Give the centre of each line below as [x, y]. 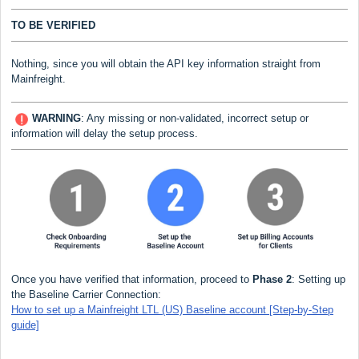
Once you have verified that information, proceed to [132, 279]
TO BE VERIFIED [53, 26]
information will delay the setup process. [105, 134]
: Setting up [319, 279]
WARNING [56, 119]
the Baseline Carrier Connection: [86, 294]
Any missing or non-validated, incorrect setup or [198, 119]
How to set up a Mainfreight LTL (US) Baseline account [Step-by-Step [172, 309]
